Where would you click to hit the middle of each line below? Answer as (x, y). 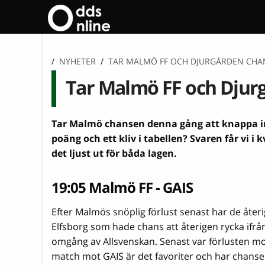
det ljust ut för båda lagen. (114, 153)
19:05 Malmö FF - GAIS (122, 187)
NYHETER (77, 61)
